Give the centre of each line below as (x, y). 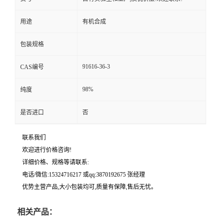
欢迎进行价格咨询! (47, 150)
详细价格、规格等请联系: (55, 163)
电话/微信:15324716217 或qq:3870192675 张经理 (84, 175)
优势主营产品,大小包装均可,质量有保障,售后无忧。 (90, 187)
